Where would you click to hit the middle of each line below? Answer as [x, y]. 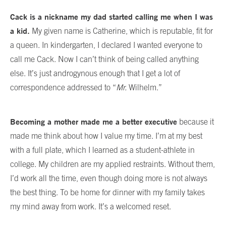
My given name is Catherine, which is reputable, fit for [121, 31]
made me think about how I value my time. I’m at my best [106, 135]
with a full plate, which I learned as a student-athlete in [102, 150]
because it [195, 121]
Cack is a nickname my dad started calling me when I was [111, 16]
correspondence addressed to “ [63, 87]
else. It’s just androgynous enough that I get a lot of [95, 73]
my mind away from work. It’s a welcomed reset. [91, 206]
